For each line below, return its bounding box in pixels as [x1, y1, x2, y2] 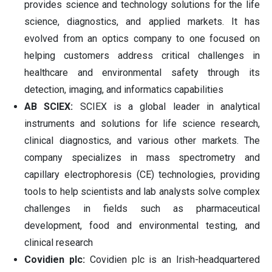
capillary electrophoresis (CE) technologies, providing [24, 168, 260, 180]
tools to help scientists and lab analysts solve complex [24, 185, 260, 197]
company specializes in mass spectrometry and [24, 151, 260, 163]
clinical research [24, 236, 93, 248]
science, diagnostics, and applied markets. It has [24, 15, 260, 27]
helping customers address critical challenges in [24, 49, 260, 61]
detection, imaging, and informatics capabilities [24, 83, 223, 95]
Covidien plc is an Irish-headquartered [84, 253, 260, 265]
